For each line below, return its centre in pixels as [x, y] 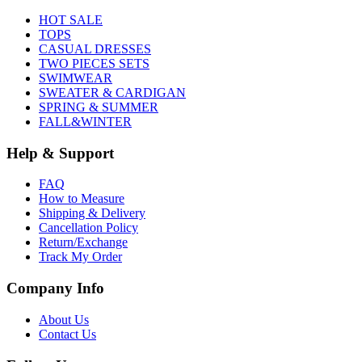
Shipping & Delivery [92, 213]
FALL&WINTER [85, 122]
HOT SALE [71, 20]
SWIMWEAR [76, 78]
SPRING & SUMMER [99, 107]
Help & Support [60, 153]
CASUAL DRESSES [95, 49]
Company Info [55, 288]
